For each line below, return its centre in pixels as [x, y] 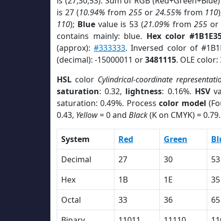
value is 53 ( [119, 24]
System [75, 139]
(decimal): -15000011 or [101, 60]
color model [183, 103]
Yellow [87, 115]
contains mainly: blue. [102, 36]
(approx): [75, 48]
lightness [144, 91]
